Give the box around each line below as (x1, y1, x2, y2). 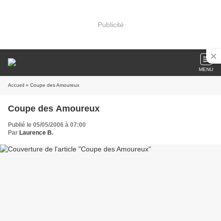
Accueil (8, 82, 24, 88)
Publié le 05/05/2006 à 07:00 (8, 121, 86, 128)
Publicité (97, 20, 124, 29)
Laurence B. (19, 129, 53, 136)
